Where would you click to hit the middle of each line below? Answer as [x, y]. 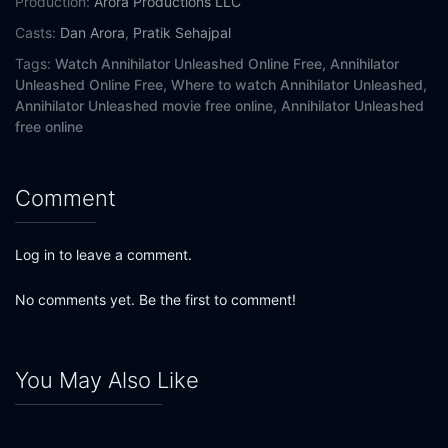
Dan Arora [92, 33]
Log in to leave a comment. [103, 255]
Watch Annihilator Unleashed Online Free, [190, 64]
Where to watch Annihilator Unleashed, [299, 85]
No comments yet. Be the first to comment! [155, 300]
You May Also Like [107, 380]
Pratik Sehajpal [182, 33]
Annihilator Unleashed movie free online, [146, 106]
